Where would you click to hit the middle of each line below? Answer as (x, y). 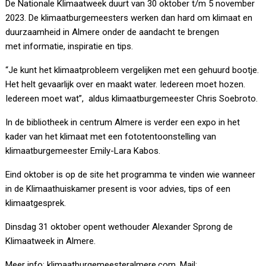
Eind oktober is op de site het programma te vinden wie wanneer (131, 175)
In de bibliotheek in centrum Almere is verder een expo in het (123, 123)
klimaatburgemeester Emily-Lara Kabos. (83, 151)
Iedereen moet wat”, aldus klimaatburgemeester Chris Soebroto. (132, 99)
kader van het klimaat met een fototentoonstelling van (111, 137)
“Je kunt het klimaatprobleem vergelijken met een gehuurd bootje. (132, 70)
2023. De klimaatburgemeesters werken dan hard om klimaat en (129, 18)
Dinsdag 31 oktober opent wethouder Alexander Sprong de (119, 227)
